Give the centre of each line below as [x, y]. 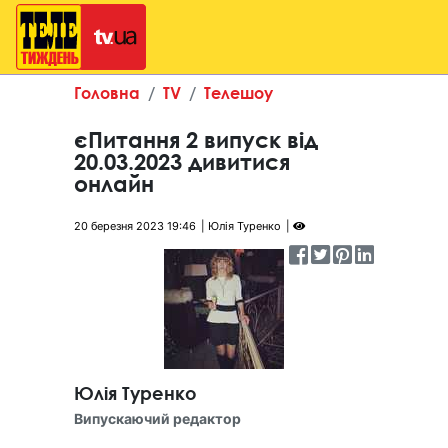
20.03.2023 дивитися [182, 162]
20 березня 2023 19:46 [135, 226]
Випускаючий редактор [157, 418]
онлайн [114, 184]
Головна [107, 92]
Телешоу [238, 92]
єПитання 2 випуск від [196, 140]
